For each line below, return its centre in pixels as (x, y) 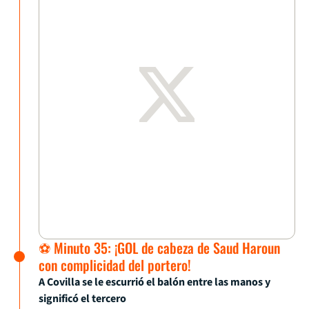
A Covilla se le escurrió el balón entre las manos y (154, 282)
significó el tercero (82, 299)
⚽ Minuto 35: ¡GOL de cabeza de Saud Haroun (159, 248)
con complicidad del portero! (115, 265)
